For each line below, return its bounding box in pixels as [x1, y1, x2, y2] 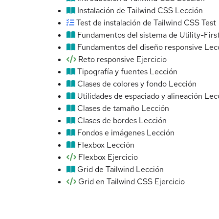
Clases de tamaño [77, 103, 139, 114]
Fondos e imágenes [77, 128, 145, 138]
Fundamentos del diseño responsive [77, 42, 202, 53]
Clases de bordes [77, 115, 137, 126]
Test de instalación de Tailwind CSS [76, 18, 199, 28]
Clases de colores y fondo [77, 79, 167, 89]
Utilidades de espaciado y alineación [77, 91, 202, 102]
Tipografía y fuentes [77, 66, 148, 77]
